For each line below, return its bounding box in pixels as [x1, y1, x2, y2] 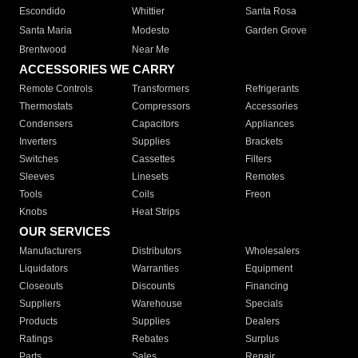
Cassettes [132, 153, 176, 165]
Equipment [245, 263, 292, 275]
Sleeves [19, 171, 54, 183]
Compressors [132, 101, 191, 113]
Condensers [19, 118, 73, 130]
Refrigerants [245, 83, 299, 95]
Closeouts [19, 280, 63, 292]
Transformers [132, 83, 190, 95]
